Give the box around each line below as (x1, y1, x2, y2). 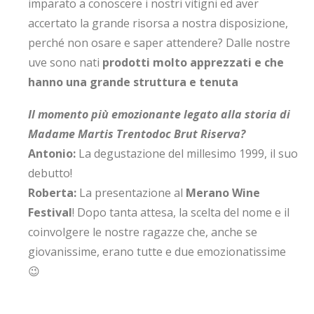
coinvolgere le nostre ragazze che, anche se (28, 224, 257, 240)
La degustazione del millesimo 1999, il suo (76, 146, 298, 161)
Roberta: (28, 185, 76, 200)
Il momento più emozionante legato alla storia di (28, 107, 290, 122)
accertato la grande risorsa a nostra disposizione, (28, 15, 288, 31)
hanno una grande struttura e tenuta (28, 74, 238, 90)
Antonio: (28, 146, 76, 161)
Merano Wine (186, 185, 260, 200)
